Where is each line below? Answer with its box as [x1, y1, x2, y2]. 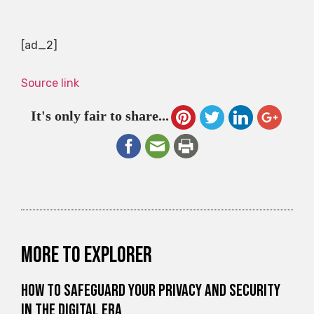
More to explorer [21, 241, 152, 269]
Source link [21, 76, 79, 90]
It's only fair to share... [30, 107, 169, 123]
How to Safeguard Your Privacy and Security [21, 280, 280, 301]
